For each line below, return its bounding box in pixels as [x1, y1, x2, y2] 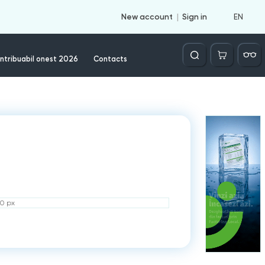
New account [121, 12, 173, 22]
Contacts [93, 54, 127, 64]
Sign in [182, 12, 208, 22]
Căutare [179, 43, 210, 53]
